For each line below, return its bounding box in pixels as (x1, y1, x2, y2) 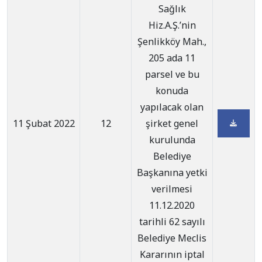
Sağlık (158, 2, 186, 15)
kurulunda (149, 133, 195, 146)
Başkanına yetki (136, 166, 208, 179)
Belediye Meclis (137, 232, 206, 244)
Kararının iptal (139, 248, 205, 261)
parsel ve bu (144, 68, 199, 81)
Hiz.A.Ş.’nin (148, 19, 196, 32)
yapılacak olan (140, 101, 204, 113)
